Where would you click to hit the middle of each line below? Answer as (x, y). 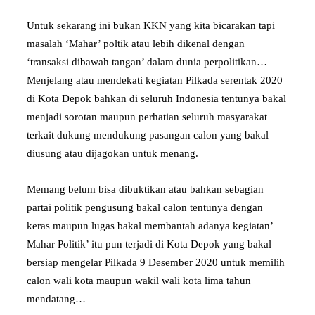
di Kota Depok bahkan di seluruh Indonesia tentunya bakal (156, 98)
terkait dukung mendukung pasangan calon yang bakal (148, 135)
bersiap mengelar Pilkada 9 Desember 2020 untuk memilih (156, 262)
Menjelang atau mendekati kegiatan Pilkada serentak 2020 (155, 80)
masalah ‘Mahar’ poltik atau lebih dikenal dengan (136, 43)
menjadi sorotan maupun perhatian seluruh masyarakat (147, 116)
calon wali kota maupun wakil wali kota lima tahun (139, 280)
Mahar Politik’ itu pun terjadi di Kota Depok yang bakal (149, 244)
